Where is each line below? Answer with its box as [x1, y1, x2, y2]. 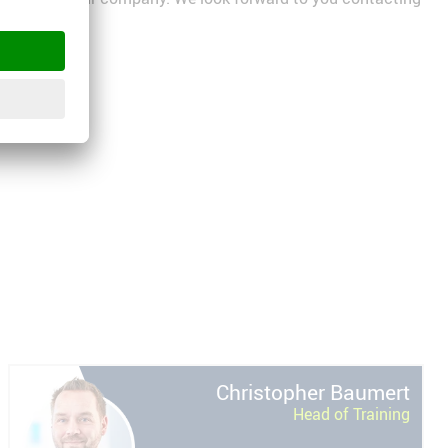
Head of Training [293, 403, 410, 426]
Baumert [330, 378, 410, 407]
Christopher [216, 378, 325, 407]
